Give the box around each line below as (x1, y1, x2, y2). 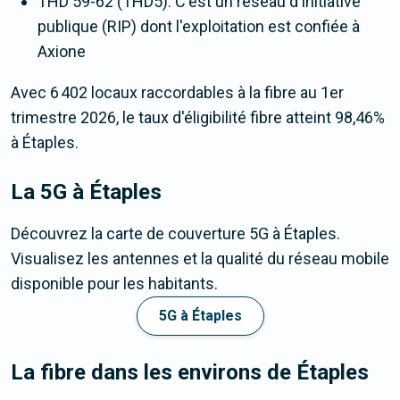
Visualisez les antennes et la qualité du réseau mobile (11, 249, 389, 269)
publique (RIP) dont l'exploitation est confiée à (37, 17, 360, 37)
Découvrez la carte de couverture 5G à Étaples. (11, 224, 340, 244)
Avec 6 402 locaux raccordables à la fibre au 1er (11, 83, 344, 103)
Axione (37, 42, 86, 62)
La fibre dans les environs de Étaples (11, 360, 369, 386)
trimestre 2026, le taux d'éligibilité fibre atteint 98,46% (11, 108, 385, 128)
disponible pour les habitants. (11, 274, 218, 294)
